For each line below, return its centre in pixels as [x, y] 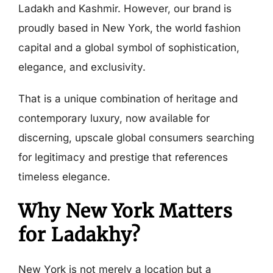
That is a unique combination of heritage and [128, 99]
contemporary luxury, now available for [114, 118]
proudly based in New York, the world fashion [129, 28]
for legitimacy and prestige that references [123, 157]
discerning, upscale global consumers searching [136, 138]
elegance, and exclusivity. [82, 67]
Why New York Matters [125, 211]
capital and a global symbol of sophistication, [129, 48]
